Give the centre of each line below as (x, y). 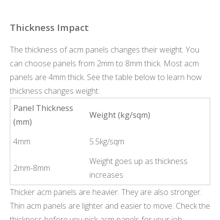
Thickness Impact (49, 27)
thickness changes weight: (55, 91)
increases (107, 175)
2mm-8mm (32, 168)
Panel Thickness (43, 108)
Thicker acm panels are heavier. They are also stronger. (106, 192)
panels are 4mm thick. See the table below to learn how (106, 77)
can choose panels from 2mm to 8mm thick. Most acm (104, 64)
